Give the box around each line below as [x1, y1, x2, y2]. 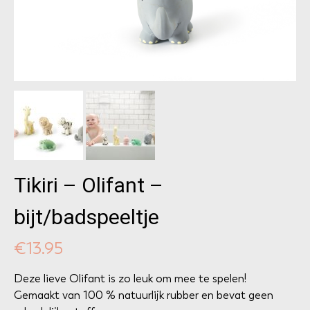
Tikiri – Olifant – [14, 172, 163, 197]
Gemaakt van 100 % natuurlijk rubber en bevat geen [14, 288, 273, 302]
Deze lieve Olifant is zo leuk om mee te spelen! [14, 271, 246, 285]
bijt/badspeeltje [14, 204, 159, 229]
